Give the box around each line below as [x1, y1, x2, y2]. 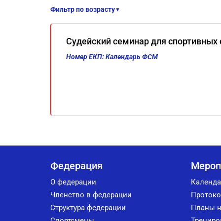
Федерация [50, 160, 103, 172]
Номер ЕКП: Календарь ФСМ [66, 53, 158, 61]
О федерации [50, 178, 96, 186]
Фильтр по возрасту [50, 5, 115, 13]
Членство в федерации [50, 190, 132, 199]
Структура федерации [50, 203, 126, 212]
